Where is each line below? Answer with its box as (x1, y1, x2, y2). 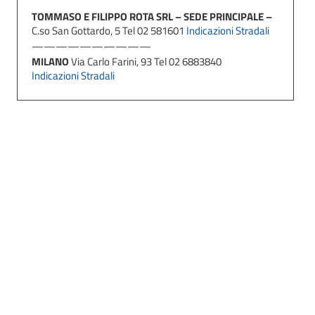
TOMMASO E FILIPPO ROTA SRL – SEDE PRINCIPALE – (32, 8, 273, 25)
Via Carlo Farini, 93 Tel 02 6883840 (71, 53, 222, 70)
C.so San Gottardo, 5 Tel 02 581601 (32, 22, 187, 39)
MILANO (32, 53, 72, 70)
